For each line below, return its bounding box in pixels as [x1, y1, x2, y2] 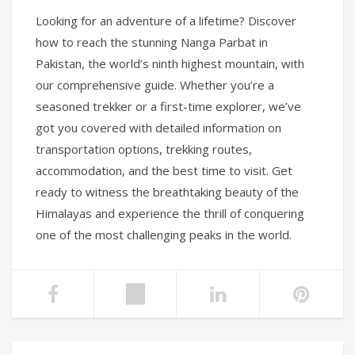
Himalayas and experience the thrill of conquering [36, 205, 304, 222]
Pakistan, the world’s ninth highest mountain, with [36, 55, 304, 72]
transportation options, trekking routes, [36, 141, 252, 158]
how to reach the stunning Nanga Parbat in [36, 34, 268, 51]
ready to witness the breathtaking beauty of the [36, 184, 299, 200]
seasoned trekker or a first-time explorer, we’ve [36, 98, 301, 115]
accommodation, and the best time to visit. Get [36, 162, 292, 179]
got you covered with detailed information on [36, 120, 281, 136]
